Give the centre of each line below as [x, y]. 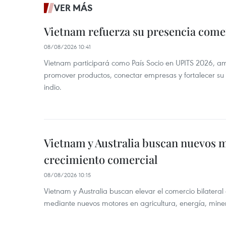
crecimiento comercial [101, 159]
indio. [53, 87]
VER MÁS [73, 8]
